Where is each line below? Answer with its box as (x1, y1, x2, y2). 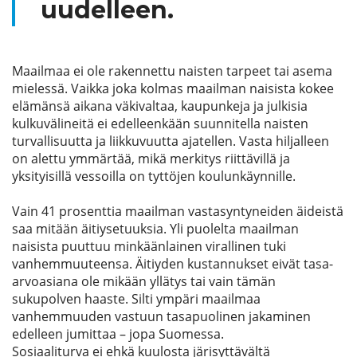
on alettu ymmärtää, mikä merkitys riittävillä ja (12, 150, 290, 167)
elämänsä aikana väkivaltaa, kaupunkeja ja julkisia (12, 97, 308, 115)
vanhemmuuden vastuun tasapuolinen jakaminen (12, 308, 311, 325)
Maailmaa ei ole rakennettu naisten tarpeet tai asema (12, 62, 332, 80)
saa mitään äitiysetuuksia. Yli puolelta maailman (12, 220, 299, 237)
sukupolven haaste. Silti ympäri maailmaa (12, 290, 261, 308)
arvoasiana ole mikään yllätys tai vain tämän (12, 273, 276, 290)
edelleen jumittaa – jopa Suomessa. (12, 325, 224, 343)
